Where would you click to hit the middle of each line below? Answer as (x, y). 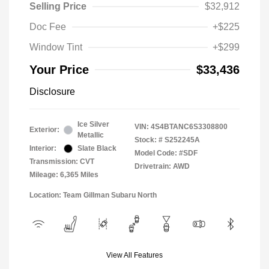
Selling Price (58, 7)
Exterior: (44, 130)
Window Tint (56, 47)
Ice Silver (93, 125)
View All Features (134, 255)
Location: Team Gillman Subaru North (93, 195)
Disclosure (52, 92)
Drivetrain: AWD (162, 167)
